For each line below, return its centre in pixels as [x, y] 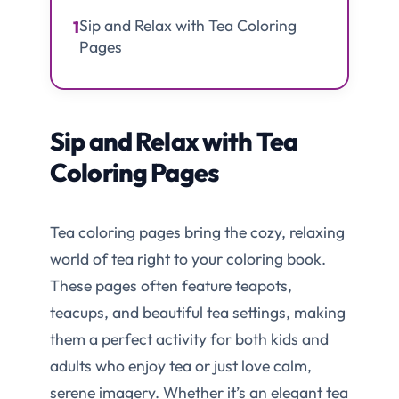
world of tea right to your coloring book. [188, 259]
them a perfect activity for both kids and [189, 339]
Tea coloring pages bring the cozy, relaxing [197, 232]
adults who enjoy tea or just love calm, [181, 366]
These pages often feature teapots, [171, 286]
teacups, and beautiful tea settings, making [198, 313]
